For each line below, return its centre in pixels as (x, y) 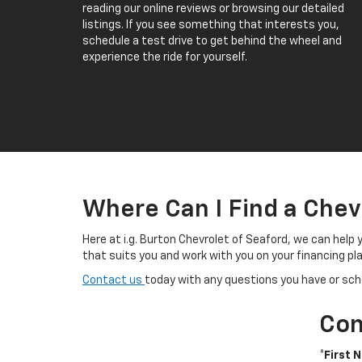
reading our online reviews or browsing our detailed (213, 9)
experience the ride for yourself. (165, 57)
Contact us (114, 280)
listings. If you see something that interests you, (211, 25)
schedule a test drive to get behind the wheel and (212, 41)
